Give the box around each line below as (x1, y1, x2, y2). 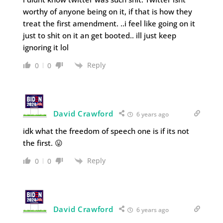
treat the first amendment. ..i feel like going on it (22, 18, 195, 28)
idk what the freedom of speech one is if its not (22, 125, 189, 136)
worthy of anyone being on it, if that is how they (22, 6, 192, 16)
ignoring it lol (22, 42, 69, 52)
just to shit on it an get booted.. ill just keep (22, 30, 176, 40)
